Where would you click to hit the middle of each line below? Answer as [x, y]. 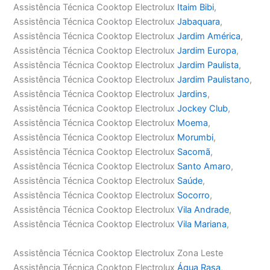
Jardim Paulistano [214, 80]
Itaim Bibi [196, 8]
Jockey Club [203, 109]
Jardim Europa [207, 51]
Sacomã [194, 152]
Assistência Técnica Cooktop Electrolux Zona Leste [118, 253]
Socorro [194, 196]
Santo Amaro [204, 167]
